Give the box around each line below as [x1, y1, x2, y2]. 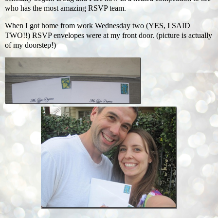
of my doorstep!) [5, 40, 56, 49]
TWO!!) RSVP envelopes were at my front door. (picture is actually [5, 31, 212, 39]
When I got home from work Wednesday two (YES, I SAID [5, 21, 190, 30]
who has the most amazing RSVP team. [5, 3, 126, 12]
